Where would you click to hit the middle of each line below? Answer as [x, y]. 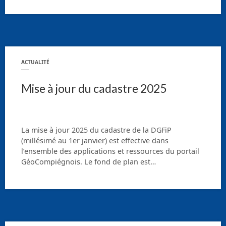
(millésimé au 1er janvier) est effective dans [95, 140]
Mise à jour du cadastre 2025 [94, 89]
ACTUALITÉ [35, 62]
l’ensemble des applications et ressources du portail [110, 151]
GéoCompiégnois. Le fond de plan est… [89, 161]
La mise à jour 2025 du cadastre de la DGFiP [96, 130]
